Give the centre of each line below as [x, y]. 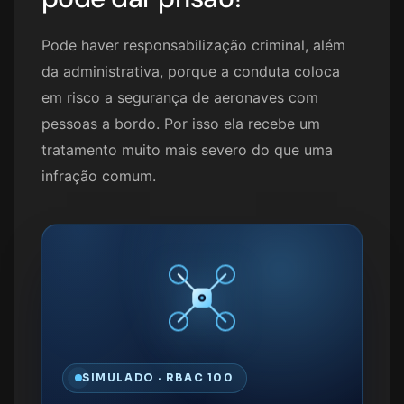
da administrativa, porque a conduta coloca [191, 71]
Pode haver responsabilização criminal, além [193, 45]
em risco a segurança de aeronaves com [180, 97]
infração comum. [99, 175]
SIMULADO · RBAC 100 [158, 377]
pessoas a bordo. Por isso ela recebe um [181, 123]
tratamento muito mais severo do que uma [187, 149]
